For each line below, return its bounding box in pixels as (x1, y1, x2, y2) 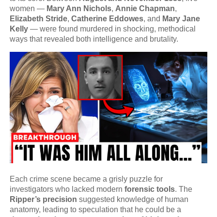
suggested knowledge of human (77, 195, 188, 203)
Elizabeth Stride (10, 15, 67, 23)
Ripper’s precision (10, 195, 77, 203)
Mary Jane (162, 15, 200, 23)
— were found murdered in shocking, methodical (28, 25, 196, 33)
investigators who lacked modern (10, 185, 124, 193)
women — (10, 4, 46, 13)
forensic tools (124, 185, 175, 193)
